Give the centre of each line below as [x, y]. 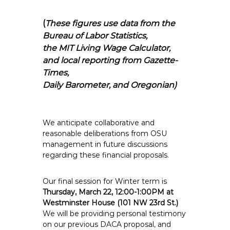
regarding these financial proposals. [106, 155]
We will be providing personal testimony [114, 214]
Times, [56, 73]
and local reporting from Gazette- [110, 60]
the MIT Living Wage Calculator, [107, 48]
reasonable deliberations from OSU [105, 133]
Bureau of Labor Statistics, [95, 36]
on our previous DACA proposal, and [107, 224]
